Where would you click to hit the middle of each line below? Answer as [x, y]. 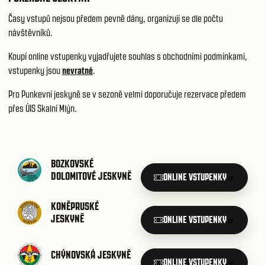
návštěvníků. [30, 33]
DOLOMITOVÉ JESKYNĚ [91, 176]
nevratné [77, 71]
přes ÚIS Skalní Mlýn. [43, 109]
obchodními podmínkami [204, 56]
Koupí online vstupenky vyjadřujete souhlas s [85, 56]
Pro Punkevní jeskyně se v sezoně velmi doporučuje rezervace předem [127, 94]
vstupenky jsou [35, 71]
